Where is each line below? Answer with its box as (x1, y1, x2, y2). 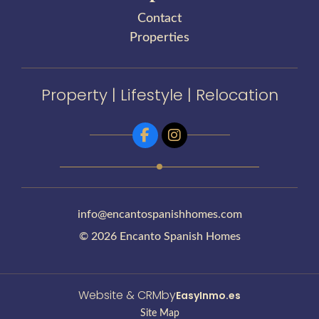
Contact (137, 11, 182, 25)
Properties (130, 31, 189, 44)
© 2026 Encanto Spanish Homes (78, 230, 241, 242)
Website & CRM (78, 286, 162, 303)
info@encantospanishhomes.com (77, 208, 242, 220)
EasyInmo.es (176, 288, 241, 303)
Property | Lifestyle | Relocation (41, 83, 278, 106)
